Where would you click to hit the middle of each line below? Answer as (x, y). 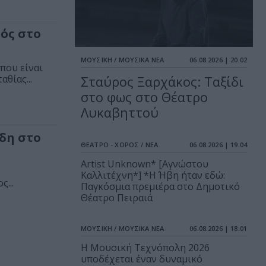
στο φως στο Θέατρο (144, 97)
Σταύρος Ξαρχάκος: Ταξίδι (162, 82)
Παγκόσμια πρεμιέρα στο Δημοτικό (160, 187)
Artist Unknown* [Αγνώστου (145, 164)
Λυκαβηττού (120, 113)
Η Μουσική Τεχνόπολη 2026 (145, 248)
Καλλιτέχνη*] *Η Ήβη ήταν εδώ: (153, 175)
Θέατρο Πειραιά (117, 198)
